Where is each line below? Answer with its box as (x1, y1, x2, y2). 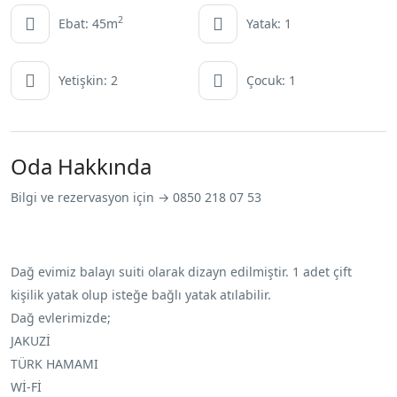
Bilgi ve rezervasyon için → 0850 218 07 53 (11, 189, 261, 206)
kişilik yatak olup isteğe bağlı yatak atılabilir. (11, 286, 271, 304)
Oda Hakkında (11, 152, 152, 182)
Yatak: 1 (246, 15, 292, 33)
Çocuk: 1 (246, 72, 296, 90)
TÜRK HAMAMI (11, 355, 98, 373)
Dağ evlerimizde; (11, 309, 111, 327)
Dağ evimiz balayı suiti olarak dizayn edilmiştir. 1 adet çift (11, 263, 352, 281)
